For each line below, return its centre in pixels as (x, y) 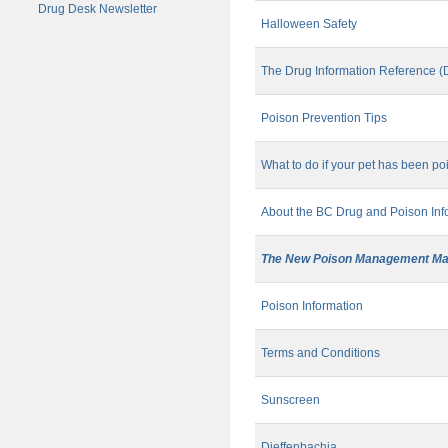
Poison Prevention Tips (324, 118)
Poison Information (312, 306)
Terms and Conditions (320, 353)
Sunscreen (290, 400)
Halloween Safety (309, 24)
